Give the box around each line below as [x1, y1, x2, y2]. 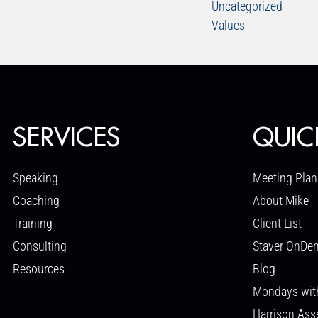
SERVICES [13, 125, 120, 150]
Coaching [13, 193, 60, 208]
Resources [13, 261, 65, 276]
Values [211, 18, 245, 33]
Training [13, 216, 53, 231]
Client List [253, 216, 302, 231]
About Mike [253, 193, 309, 208]
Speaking [13, 170, 58, 185]
